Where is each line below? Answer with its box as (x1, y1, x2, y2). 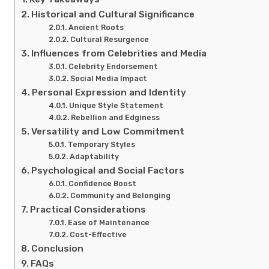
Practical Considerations (30, 204, 147, 215)
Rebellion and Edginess (70, 112, 160, 122)
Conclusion (31, 243, 84, 254)
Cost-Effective (69, 229, 127, 239)
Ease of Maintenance (67, 217, 150, 227)
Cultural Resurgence (70, 34, 149, 44)
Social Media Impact (70, 73, 147, 83)
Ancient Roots (68, 22, 124, 32)
